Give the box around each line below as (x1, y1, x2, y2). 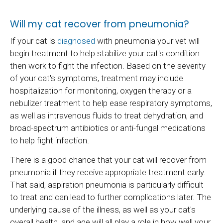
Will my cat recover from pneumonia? (10, 17, 189, 31)
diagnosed (57, 36, 95, 46)
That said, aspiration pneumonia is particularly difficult (10, 179, 204, 190)
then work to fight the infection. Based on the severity (10, 61, 206, 71)
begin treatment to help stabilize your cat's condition (10, 48, 200, 59)
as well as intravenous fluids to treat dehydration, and (10, 111, 203, 121)
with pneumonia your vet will (95, 36, 200, 46)
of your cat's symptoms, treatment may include (10, 73, 183, 84)
